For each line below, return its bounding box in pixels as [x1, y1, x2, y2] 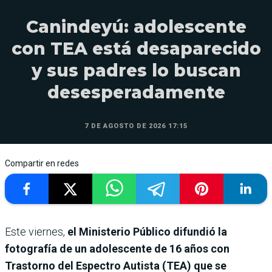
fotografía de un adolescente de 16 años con [5, 242, 229, 256]
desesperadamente [47, 82, 225, 103]
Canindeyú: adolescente [25, 16, 246, 38]
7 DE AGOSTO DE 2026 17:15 [84, 122, 188, 131]
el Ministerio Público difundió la [65, 225, 227, 239]
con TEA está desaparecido [11, 38, 261, 59]
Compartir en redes [5, 158, 79, 169]
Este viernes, [5, 225, 65, 239]
